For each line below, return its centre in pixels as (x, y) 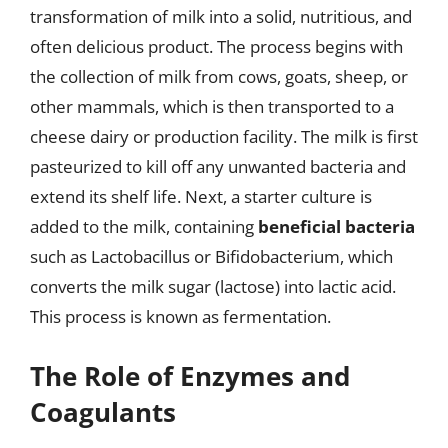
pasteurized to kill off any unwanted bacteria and (218, 166)
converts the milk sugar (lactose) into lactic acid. (213, 286)
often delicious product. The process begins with (216, 46)
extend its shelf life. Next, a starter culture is (201, 196)
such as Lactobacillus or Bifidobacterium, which (211, 256)
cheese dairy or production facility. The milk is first (224, 136)
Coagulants (103, 411)
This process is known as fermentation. (180, 316)
